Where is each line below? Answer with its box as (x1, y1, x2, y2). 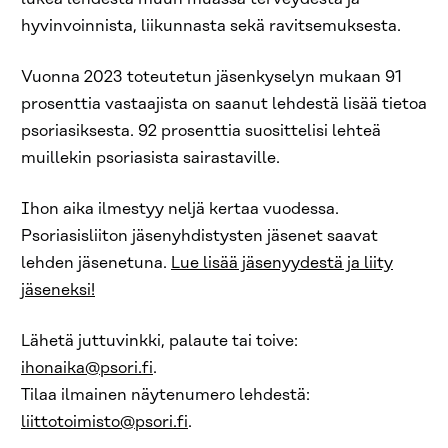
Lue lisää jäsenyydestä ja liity (171, 254, 393, 272)
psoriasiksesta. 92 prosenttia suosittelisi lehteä (21, 122, 381, 140)
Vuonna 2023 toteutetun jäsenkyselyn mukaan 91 (21, 68, 402, 86)
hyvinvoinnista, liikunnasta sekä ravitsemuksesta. (21, 17, 401, 35)
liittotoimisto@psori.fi (21, 413, 188, 431)
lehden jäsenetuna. (21, 254, 171, 272)
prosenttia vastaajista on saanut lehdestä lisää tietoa (21, 95, 427, 113)
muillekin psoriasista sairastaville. (21, 149, 280, 167)
